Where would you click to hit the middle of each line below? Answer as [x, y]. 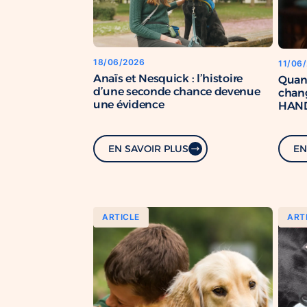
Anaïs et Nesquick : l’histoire [168, 78]
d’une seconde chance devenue [177, 91]
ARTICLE [121, 217]
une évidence [129, 105]
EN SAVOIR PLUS [148, 148]
